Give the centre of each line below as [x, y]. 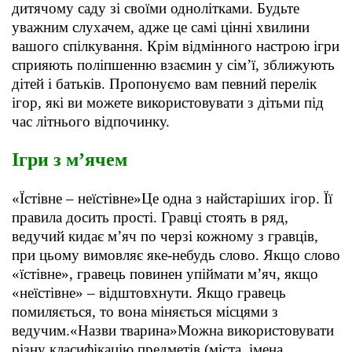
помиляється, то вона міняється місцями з [145, 312]
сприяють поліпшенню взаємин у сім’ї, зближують [173, 65]
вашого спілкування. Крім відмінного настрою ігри [176, 46]
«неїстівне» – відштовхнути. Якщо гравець [149, 293]
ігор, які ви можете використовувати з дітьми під [168, 103]
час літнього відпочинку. [91, 122]
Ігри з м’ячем [70, 160]
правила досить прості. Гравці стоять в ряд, [150, 218]
